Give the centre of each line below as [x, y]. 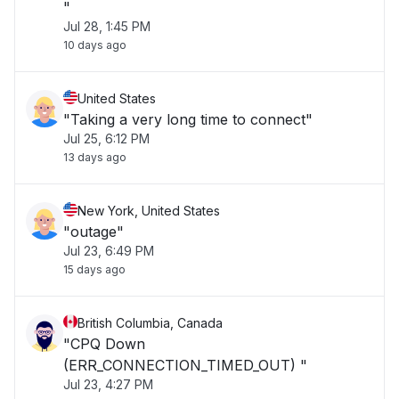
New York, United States [149, 211]
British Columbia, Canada [150, 323]
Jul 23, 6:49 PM [109, 251]
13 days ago [95, 157]
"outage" [94, 232]
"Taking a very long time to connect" [188, 119]
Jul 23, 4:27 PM [108, 384]
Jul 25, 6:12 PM [106, 138]
